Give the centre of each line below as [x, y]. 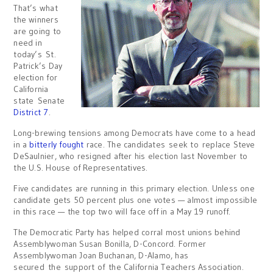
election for [35, 77]
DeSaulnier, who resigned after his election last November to [131, 156]
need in [28, 43]
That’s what [36, 8]
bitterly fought [57, 144]
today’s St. [35, 54]
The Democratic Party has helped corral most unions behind [127, 232]
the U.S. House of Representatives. [81, 168]
